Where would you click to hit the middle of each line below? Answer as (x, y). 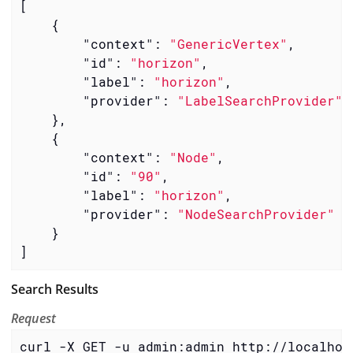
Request (34, 318)
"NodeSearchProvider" (256, 214)
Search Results (55, 289)
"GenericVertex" (228, 44)
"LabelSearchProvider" (260, 101)
